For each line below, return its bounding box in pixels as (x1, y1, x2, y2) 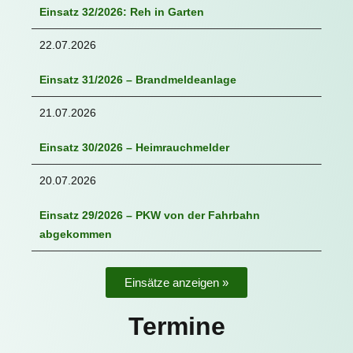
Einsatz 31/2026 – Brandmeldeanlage (39, 73, 236, 86)
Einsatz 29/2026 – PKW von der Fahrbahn (39, 209, 260, 221)
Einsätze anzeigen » (124, 276, 229, 289)
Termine (128, 312, 225, 340)
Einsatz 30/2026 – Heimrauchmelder (39, 141, 229, 154)
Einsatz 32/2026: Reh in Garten (39, 6, 204, 18)
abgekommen (39, 228, 112, 240)
